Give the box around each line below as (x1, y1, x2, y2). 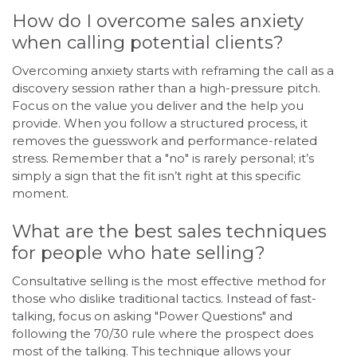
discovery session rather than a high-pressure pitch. (12, 80, 320, 96)
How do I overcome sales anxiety (12, 10, 304, 33)
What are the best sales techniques (12, 220, 327, 242)
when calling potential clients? (12, 32, 284, 54)
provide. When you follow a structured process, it (12, 116, 308, 131)
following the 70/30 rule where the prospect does (12, 325, 313, 341)
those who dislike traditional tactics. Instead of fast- (12, 290, 316, 306)
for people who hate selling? (12, 241, 265, 264)
